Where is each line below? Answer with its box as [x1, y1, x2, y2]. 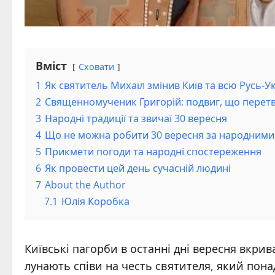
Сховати [79, 61, 114, 72]
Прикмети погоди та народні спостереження [45, 145, 261, 158]
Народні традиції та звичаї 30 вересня [45, 112, 227, 125]
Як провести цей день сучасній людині [45, 161, 231, 175]
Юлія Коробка [61, 195, 130, 208]
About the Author [45, 178, 126, 192]
